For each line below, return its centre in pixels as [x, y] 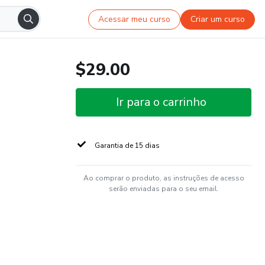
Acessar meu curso [135, 19]
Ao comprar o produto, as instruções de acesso [164, 178]
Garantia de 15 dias [127, 146]
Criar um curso [218, 19]
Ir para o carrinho [161, 102]
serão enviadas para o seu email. [164, 189]
